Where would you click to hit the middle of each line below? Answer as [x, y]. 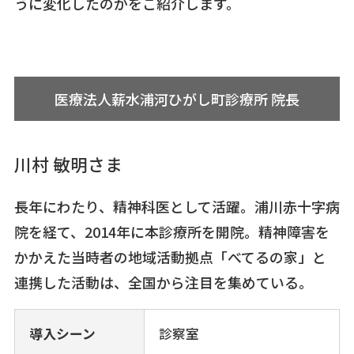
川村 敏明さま [68, 164]
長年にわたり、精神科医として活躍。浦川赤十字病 [177, 206]
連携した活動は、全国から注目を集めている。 [163, 282]
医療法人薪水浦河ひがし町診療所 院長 [177, 99]
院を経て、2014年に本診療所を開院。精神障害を [171, 231]
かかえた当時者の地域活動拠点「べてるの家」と [170, 256]
